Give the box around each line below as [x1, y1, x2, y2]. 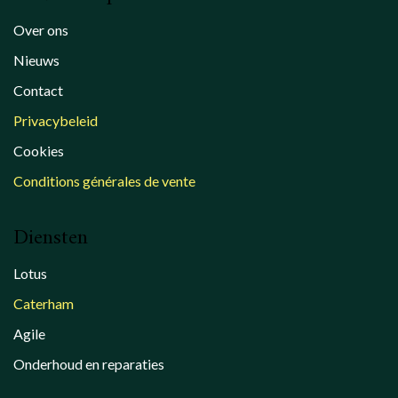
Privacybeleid [13, 112, 98, 130]
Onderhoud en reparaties [13, 355, 164, 373]
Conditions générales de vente [13, 172, 195, 190]
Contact [13, 82, 63, 99]
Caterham [13, 295, 74, 313]
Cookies [13, 142, 64, 160]
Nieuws [13, 52, 60, 69]
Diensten [13, 219, 88, 258]
